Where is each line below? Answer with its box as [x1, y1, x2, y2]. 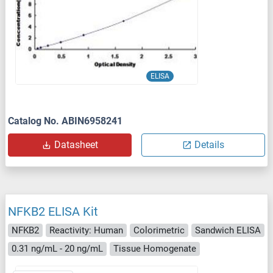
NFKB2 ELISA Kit [8, 204, 98, 219]
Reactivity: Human [49, 224, 123, 236]
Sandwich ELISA [195, 224, 261, 236]
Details [194, 138, 224, 151]
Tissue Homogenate [113, 243, 196, 255]
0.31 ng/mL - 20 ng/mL [12, 243, 103, 255]
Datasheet [54, 138, 98, 151]
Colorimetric [133, 224, 185, 236]
